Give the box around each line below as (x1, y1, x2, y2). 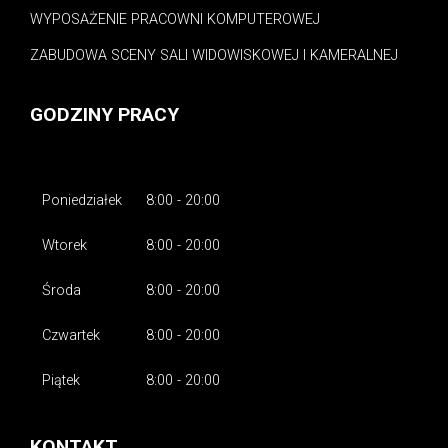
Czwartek (42, 326, 100, 344)
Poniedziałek (42, 191, 122, 209)
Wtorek (42, 236, 87, 254)
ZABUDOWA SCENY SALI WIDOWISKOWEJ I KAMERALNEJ (30, 46, 398, 64)
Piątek (42, 371, 80, 389)
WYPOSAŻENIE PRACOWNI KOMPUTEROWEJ (30, 10, 320, 28)
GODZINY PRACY (30, 102, 179, 126)
